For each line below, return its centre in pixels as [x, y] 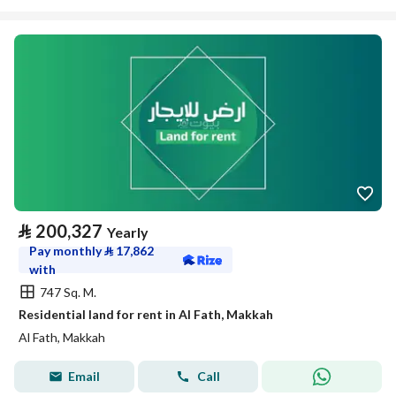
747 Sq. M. [68, 292]
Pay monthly [67, 251]
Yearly [128, 232]
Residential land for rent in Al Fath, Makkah [146, 314]
